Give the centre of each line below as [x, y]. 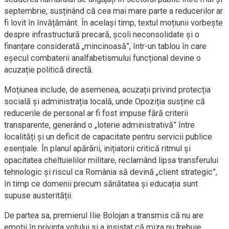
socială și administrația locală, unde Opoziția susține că [105, 101]
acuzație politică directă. [49, 70]
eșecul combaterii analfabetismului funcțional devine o [102, 58]
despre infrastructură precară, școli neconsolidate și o [102, 35]
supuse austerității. [39, 196]
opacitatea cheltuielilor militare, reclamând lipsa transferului [111, 160]
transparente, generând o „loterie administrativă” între [99, 125]
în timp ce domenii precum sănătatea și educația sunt [101, 184]
